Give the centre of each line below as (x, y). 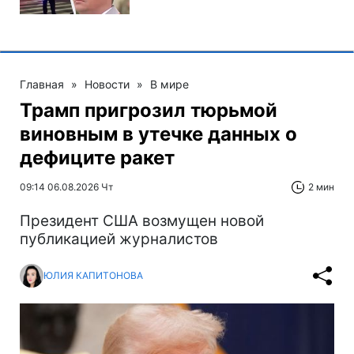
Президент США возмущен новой (142, 220)
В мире (169, 84)
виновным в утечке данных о (158, 134)
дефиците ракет (97, 157)
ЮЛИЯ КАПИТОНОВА (93, 276)
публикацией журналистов (119, 239)
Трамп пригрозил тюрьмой (149, 110)
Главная (42, 84)
